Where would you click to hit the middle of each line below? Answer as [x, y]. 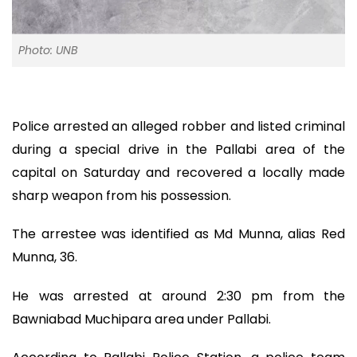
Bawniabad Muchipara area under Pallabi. [141, 319]
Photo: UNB [48, 50]
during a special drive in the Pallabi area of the [178, 149]
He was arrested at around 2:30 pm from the [178, 296]
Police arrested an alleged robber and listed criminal [178, 126]
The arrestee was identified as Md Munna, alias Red [178, 234]
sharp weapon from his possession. [122, 195]
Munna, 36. [45, 257]
